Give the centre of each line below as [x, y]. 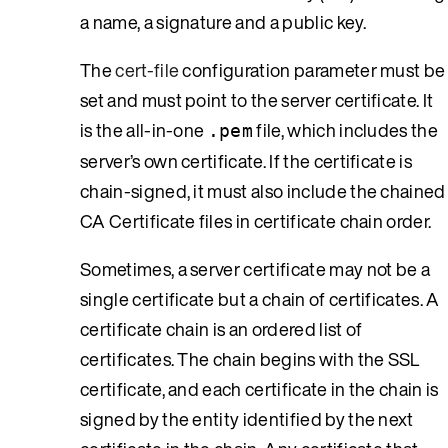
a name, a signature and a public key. [223, 21]
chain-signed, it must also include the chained [263, 190]
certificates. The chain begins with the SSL [250, 358]
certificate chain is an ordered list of [221, 328]
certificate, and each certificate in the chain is [259, 388]
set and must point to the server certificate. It [257, 99]
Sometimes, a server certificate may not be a [255, 268]
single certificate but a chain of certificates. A [260, 298]
